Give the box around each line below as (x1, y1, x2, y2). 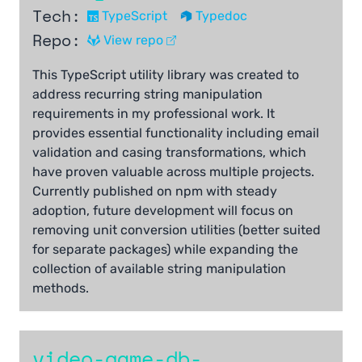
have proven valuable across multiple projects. (32, 164, 314, 180)
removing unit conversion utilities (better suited (32, 222, 321, 238)
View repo (103, 32, 163, 48)
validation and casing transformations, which (32, 145, 306, 161)
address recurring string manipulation (32, 86, 263, 103)
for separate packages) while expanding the (32, 242, 298, 258)
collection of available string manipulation (32, 261, 286, 277)
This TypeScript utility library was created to (32, 67, 299, 83)
